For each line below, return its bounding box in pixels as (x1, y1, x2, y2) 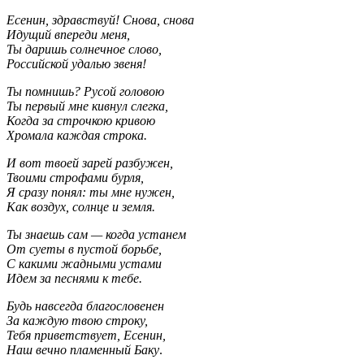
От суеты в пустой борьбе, (6, 241, 162, 256)
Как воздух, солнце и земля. (6, 199, 155, 214)
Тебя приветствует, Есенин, (6, 327, 166, 342)
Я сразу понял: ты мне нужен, (6, 184, 175, 199)
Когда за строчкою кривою (6, 113, 155, 128)
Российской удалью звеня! (6, 56, 146, 71)
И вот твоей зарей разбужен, (6, 155, 173, 170)
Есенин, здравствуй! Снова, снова (6, 12, 194, 27)
